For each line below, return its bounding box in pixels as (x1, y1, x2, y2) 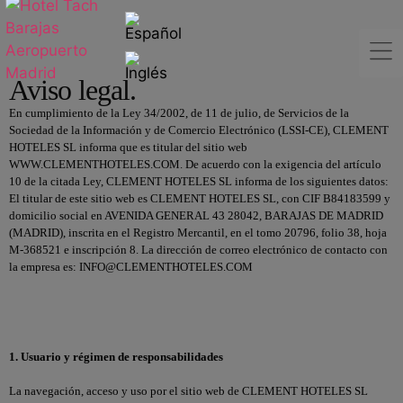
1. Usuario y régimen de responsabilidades (9, 350, 223, 364)
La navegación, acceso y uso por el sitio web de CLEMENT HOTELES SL (9, 384, 368, 399)
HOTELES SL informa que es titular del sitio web (9, 140, 247, 154)
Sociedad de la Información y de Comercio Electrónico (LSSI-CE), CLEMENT (9, 123, 389, 137)
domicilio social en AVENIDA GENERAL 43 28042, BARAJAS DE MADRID (9, 209, 383, 222)
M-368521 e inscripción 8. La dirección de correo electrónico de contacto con (9, 243, 388, 256)
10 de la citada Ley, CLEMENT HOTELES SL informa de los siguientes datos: (9, 175, 389, 188)
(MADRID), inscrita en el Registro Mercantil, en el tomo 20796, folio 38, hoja (9, 226, 387, 239)
